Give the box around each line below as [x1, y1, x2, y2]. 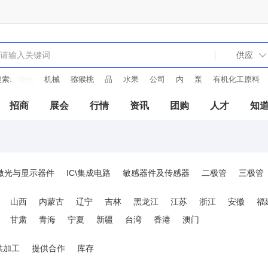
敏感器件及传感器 [123, 168, 190, 178]
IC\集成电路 [66, 168, 111, 178]
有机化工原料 [191, 75, 238, 84]
